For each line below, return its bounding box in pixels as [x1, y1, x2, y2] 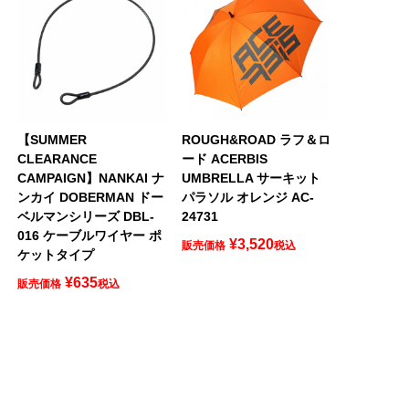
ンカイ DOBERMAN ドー [16, 189, 163, 204]
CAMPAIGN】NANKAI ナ [16, 170, 164, 185]
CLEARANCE [16, 151, 97, 166]
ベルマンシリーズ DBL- [16, 208, 154, 224]
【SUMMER [16, 131, 87, 147]
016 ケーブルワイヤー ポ [16, 227, 162, 243]
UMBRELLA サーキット [181, 170, 320, 185]
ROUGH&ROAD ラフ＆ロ [181, 131, 330, 147]
